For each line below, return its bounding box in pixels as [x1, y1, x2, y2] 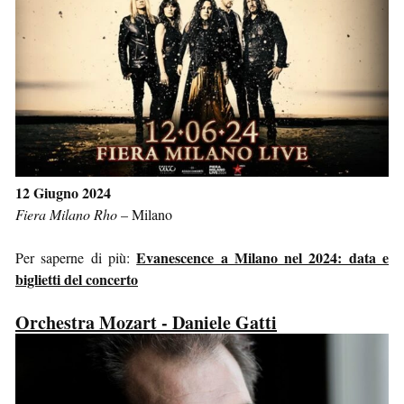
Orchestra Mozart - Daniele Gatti [15, 308, 277, 335]
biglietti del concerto [15, 268, 138, 289]
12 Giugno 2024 [15, 181, 111, 203]
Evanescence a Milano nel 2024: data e [136, 246, 390, 268]
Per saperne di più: [15, 247, 137, 267]
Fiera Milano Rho [15, 204, 117, 224]
